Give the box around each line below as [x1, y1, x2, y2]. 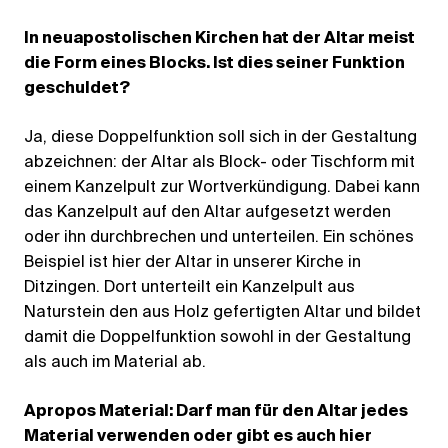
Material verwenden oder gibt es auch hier [24, 428, 372, 445]
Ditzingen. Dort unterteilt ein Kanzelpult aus [24, 279, 355, 296]
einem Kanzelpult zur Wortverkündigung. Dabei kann [24, 179, 420, 196]
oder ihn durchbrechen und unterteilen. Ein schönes [24, 229, 414, 246]
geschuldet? [24, 80, 130, 97]
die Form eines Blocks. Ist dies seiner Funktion [24, 55, 405, 72]
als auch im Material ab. [24, 354, 206, 371]
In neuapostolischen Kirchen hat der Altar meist [24, 30, 415, 47]
